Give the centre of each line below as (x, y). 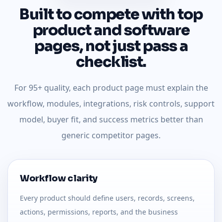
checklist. (111, 62)
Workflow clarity (59, 178)
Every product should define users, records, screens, (107, 198)
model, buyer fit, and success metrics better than (111, 119)
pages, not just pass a (111, 46)
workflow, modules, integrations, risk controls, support (111, 103)
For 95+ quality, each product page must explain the (111, 87)
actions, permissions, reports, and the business (99, 212)
